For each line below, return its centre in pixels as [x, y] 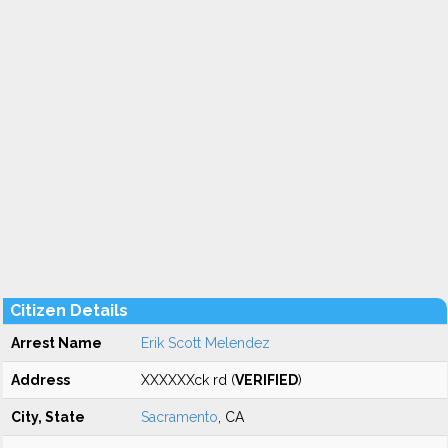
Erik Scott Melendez [205, 343]
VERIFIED [266, 380]
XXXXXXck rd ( [188, 380]
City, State [48, 417]
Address [40, 380]
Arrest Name [56, 343]
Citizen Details [69, 310]
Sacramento [179, 417]
